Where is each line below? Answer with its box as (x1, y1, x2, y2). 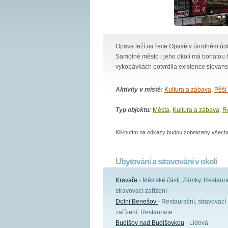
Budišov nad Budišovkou (116, 219, 184, 226)
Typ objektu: (116, 106, 151, 113)
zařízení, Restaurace (116, 209, 173, 216)
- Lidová (184, 219, 208, 226)
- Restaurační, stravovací (158, 198, 226, 205)
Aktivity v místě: (116, 86, 163, 93)
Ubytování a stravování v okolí (116, 157, 217, 166)
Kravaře (116, 177, 137, 184)
